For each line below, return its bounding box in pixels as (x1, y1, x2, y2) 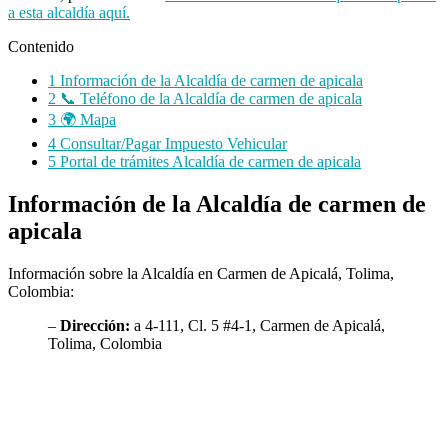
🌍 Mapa (56, 110, 116, 128)
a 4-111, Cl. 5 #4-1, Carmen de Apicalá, (130, 316, 385, 334)
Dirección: (60, 316, 130, 334)
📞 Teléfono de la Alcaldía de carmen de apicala (56, 89, 362, 107)
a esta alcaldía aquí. (8, 3, 130, 21)
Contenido (8, 37, 74, 55)
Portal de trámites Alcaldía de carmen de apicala (56, 152, 361, 170)
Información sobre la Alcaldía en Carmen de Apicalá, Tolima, (8, 264, 394, 282)
